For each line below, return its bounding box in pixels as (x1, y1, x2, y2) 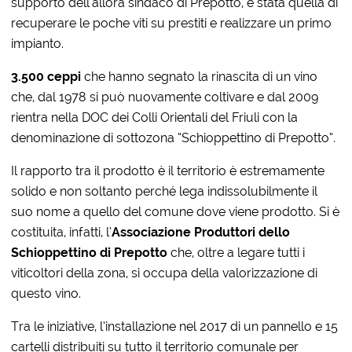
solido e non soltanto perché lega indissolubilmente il (11, 183, 318, 199)
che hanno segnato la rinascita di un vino (81, 68, 318, 84)
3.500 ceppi (11, 68, 82, 84)
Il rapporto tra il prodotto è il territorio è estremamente (11, 163, 325, 178)
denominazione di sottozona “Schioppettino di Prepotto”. (11, 130, 336, 145)
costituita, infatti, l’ (11, 224, 112, 240)
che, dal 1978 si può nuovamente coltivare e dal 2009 (11, 89, 319, 104)
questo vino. (11, 285, 82, 301)
